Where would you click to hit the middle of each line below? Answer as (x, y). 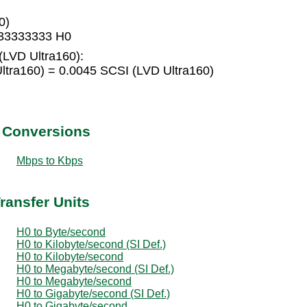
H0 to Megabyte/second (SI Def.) (95, 269)
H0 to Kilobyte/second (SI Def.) (91, 244)
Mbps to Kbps (50, 160)
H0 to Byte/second (61, 232)
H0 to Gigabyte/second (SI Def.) (93, 293)
